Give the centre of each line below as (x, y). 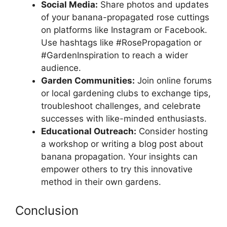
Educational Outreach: (89, 131)
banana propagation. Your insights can (119, 157)
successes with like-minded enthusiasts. (124, 119)
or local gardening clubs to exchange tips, (126, 93)
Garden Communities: (88, 81)
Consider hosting (172, 131)
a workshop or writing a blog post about (122, 144)
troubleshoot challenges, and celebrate (121, 106)
